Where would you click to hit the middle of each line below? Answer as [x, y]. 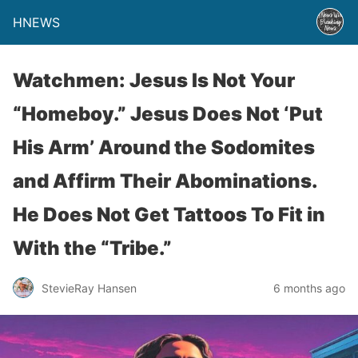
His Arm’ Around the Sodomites [164, 147]
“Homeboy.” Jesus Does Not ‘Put [168, 114]
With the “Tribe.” [92, 248]
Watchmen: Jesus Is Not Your [154, 80]
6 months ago [309, 288]
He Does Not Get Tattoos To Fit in [169, 215]
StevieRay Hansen [89, 288]
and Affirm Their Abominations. [165, 181]
